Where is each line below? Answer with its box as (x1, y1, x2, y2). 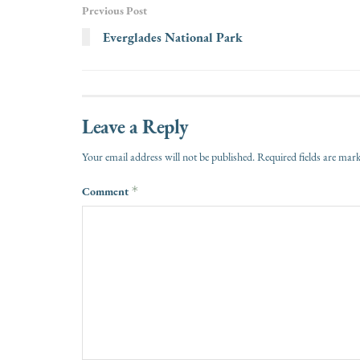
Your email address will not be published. (82, 149, 255, 165)
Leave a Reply (82, 112, 189, 140)
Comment (82, 182, 131, 199)
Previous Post (82, 2, 147, 18)
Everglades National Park (103, 27, 243, 46)
